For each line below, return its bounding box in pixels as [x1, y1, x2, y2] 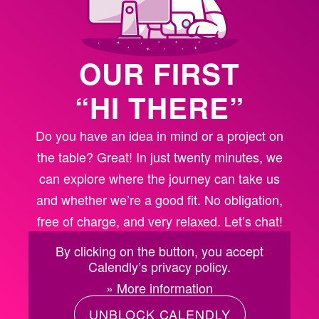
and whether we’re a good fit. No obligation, [36, 189, 283, 209]
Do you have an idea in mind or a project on [36, 125, 283, 145]
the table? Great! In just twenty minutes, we [36, 147, 283, 166]
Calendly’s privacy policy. [88, 256, 231, 276]
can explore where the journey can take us [39, 168, 280, 187]
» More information [106, 278, 213, 297]
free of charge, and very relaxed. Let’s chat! [36, 211, 283, 230]
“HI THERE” [75, 86, 244, 127]
